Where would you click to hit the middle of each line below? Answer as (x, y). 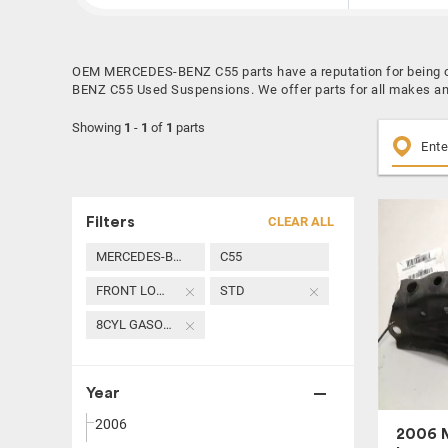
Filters (110, 222)
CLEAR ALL (301, 221)
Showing (98, 127)
